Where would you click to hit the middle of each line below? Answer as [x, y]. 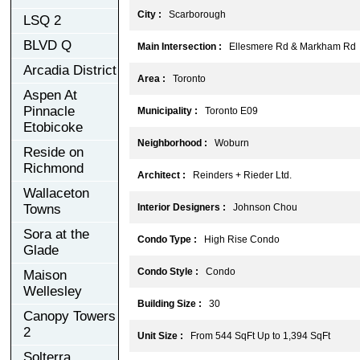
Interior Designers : [182, 207]
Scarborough [194, 14]
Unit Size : [160, 335]
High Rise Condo [238, 239]
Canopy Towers [70, 316]
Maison [45, 275]
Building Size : [170, 303]
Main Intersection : [180, 46]
